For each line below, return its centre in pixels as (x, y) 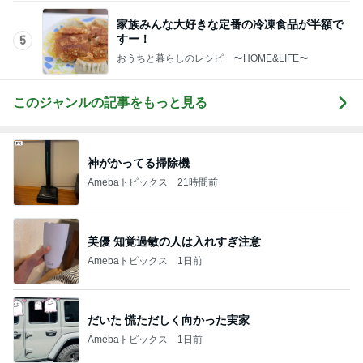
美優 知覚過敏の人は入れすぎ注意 (174, 162)
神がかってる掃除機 (139, 84)
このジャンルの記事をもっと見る (110, 24)
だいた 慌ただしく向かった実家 (169, 241)
